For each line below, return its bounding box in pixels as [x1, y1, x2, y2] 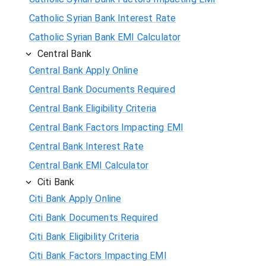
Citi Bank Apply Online [29, 192, 122, 204]
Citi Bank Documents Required [29, 211, 159, 223]
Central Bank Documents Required [29, 83, 175, 95]
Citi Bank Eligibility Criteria [29, 230, 140, 242]
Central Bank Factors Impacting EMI [29, 121, 184, 133]
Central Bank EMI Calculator [29, 159, 149, 171]
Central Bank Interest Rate [29, 140, 144, 152]
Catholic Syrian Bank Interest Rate [29, 12, 176, 24]
